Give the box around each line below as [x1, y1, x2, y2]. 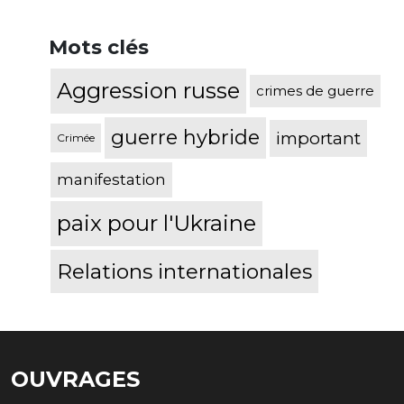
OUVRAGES [11, 366, 140, 393]
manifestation [57, 170, 166, 189]
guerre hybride [111, 125, 260, 151]
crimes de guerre [256, 82, 374, 100]
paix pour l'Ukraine [57, 210, 256, 237]
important [276, 127, 361, 149]
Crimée [57, 131, 95, 145]
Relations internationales [57, 259, 312, 285]
